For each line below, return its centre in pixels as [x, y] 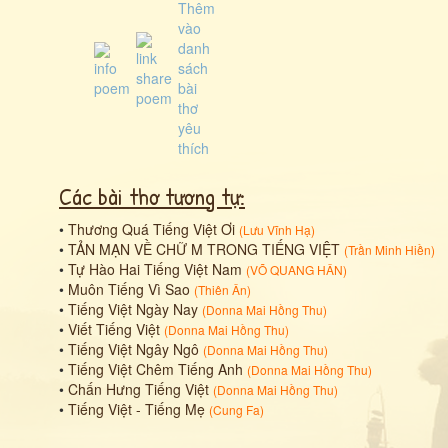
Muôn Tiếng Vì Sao [129, 289]
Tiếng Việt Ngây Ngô [133, 349]
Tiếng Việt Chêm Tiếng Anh [155, 369]
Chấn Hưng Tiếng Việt [138, 389]
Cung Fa [236, 409]
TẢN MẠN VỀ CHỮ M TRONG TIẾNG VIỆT [204, 249]
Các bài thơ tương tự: [152, 196]
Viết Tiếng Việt [114, 329]
